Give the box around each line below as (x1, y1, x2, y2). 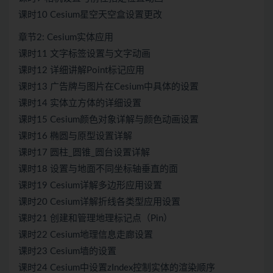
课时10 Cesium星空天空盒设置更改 (18, 10, 162, 20)
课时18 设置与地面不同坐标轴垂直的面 (18, 165, 178, 174)
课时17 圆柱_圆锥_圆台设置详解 (18, 148, 150, 158)
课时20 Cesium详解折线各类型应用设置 (18, 197, 180, 207)
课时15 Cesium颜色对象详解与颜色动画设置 (18, 115, 199, 125)
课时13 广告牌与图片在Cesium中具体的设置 (18, 82, 199, 92)
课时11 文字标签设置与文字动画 (18, 49, 151, 59)
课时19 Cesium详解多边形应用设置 (18, 181, 162, 191)
